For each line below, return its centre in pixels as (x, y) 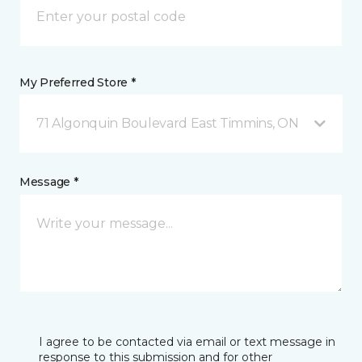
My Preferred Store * (78, 83)
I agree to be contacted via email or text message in (187, 342)
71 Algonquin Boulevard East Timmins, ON (168, 124)
